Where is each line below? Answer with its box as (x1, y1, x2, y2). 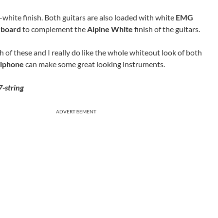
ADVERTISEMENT (56, 108, 96, 114)
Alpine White (87, 24, 134, 34)
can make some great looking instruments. (24, 59, 165, 69)
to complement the (21, 24, 87, 34)
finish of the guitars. (134, 24, 200, 34)
